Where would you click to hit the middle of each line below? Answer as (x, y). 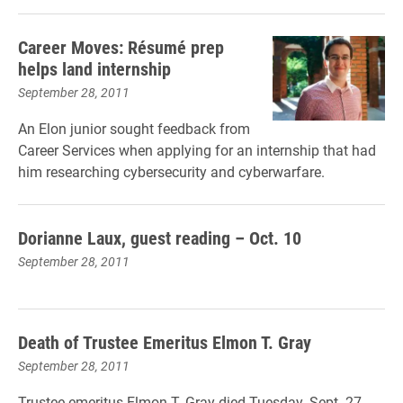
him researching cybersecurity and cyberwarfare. (171, 171)
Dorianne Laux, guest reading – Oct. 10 (160, 237)
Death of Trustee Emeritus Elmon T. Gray (165, 342)
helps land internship (94, 68)
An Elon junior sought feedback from (134, 128)
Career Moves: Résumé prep (121, 47)
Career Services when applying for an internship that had (197, 150)
